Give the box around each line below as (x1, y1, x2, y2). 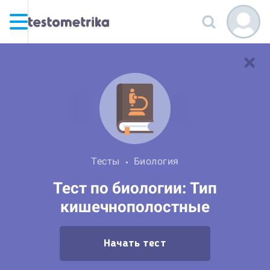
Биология (133, 155, 179, 167)
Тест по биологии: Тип (53, 179, 217, 198)
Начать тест (104, 238, 166, 250)
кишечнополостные (60, 198, 210, 216)
